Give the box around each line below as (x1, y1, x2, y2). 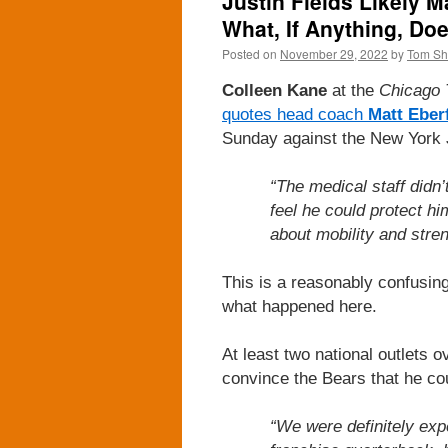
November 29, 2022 (280, 45, 388, 62)
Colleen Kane (222, 80, 327, 100)
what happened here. (222, 296, 377, 316)
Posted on (222, 45, 277, 62)
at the (327, 80, 379, 100)
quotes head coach (222, 104, 368, 124)
